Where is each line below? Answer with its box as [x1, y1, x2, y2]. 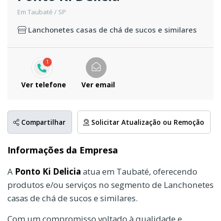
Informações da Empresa [7, 144, 118, 156]
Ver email [81, 80, 115, 90]
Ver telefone [21, 80, 66, 90]
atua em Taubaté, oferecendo [81, 165, 197, 177]
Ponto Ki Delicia [15, 165, 81, 177]
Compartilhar [19, 117, 66, 127]
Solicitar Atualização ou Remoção [89, 117, 205, 127]
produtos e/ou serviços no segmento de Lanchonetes [7, 179, 214, 190]
